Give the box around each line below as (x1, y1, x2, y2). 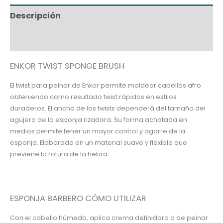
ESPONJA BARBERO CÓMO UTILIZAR (10, 193, 146, 205)
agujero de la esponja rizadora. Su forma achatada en (10, 115, 187, 124)
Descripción (10, 9, 61, 21)
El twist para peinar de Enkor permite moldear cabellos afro (10, 81, 201, 90)
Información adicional (10, 33, 106, 45)
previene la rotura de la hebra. (10, 149, 109, 158)
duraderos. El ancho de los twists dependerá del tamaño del (10, 104, 206, 112)
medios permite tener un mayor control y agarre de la (10, 126, 185, 135)
